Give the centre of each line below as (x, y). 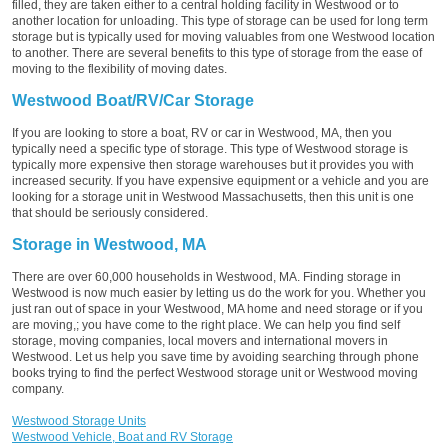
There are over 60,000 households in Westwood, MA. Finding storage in (206, 276)
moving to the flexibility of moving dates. (119, 68)
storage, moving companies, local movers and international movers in (200, 340)
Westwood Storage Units (79, 420)
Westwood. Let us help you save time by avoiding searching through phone (215, 356)
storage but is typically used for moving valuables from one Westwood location (223, 36)
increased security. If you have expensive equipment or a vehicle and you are (220, 180)
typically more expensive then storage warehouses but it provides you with (213, 164)
